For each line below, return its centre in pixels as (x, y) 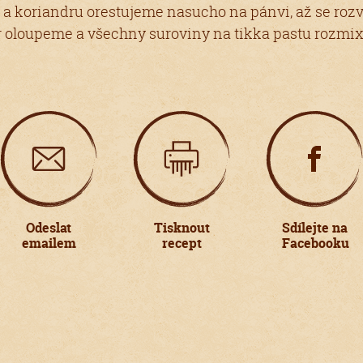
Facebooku (316, 243)
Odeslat (49, 228)
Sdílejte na (315, 228)
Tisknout (181, 228)
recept (181, 243)
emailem (49, 243)
